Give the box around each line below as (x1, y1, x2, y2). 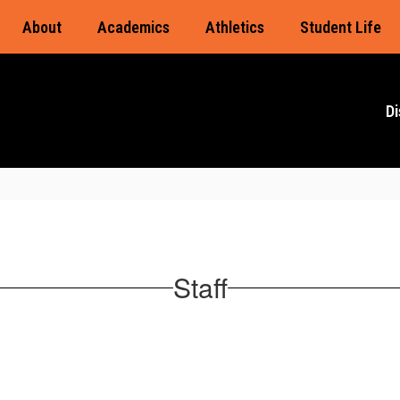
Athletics (204, 17, 264, 37)
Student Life (299, 17, 381, 37)
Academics (96, 17, 170, 37)
